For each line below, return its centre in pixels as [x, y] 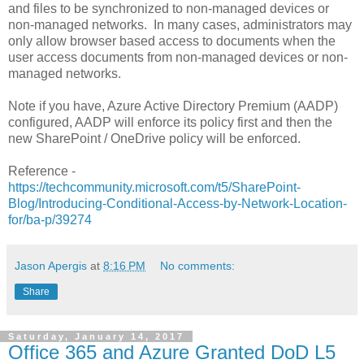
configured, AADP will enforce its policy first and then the [170, 122]
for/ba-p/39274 [50, 219]
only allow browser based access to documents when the [172, 41]
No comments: [198, 265]
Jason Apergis [51, 265]
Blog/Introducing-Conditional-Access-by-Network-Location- [178, 203]
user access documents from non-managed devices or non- [178, 57]
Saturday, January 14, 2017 [96, 336]
